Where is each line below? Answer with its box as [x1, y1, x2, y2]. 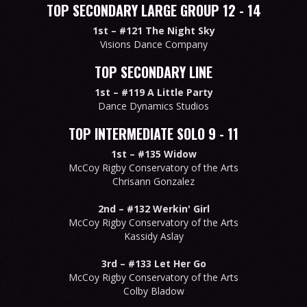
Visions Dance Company [99, 37, 208, 51]
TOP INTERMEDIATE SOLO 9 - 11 [69, 123, 238, 144]
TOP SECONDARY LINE [95, 61, 212, 82]
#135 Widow [137, 147, 197, 160]
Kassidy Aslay [123, 229, 184, 243]
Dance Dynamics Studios [98, 99, 209, 112]
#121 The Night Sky [119, 23, 215, 37]
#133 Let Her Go [127, 256, 206, 270]
